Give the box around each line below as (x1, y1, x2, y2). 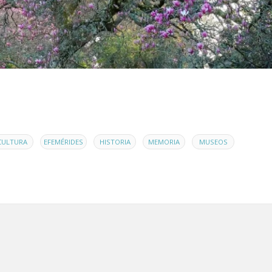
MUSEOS (199, 137, 228, 147)
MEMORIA (148, 137, 180, 147)
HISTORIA (99, 137, 131, 147)
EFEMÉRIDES (44, 137, 83, 147)
